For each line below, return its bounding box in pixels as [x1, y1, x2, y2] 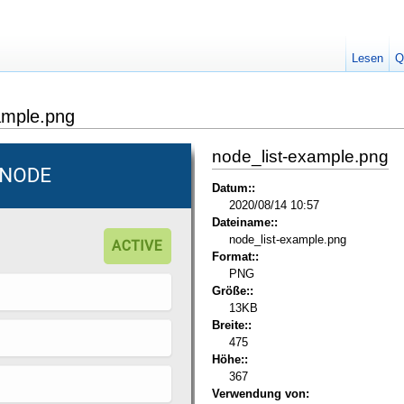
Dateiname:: [211, 216, 278, 230]
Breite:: [211, 318, 252, 333]
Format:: [211, 250, 259, 264]
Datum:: [211, 181, 255, 196]
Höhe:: [211, 353, 248, 367]
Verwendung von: [211, 387, 309, 401]
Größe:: [211, 284, 253, 298]
